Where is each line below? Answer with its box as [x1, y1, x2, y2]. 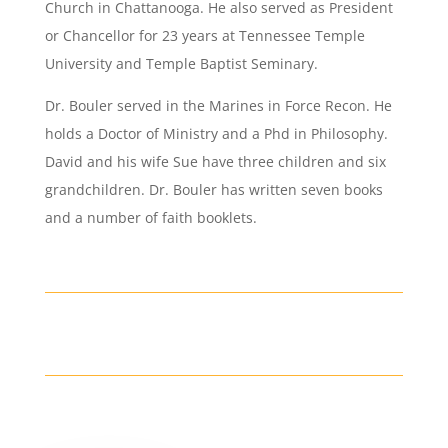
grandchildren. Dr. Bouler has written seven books [44, 180, 383, 199]
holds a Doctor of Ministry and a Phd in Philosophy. [44, 124, 388, 143]
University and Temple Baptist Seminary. [44, 54, 318, 73]
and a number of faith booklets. [44, 208, 257, 227]
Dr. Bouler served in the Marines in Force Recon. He [44, 96, 392, 115]
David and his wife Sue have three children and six [44, 152, 386, 171]
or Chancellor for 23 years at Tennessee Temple [44, 26, 365, 45]
